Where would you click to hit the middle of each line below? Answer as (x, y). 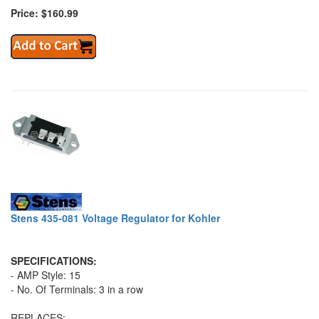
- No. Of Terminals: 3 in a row (77, 289)
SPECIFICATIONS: (54, 261)
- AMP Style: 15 (46, 275)
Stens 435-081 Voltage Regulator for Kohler (115, 218)
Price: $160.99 (45, 13)
